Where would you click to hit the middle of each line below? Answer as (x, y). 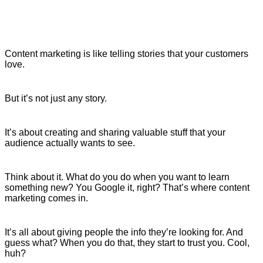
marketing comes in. (46, 198)
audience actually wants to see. (70, 143)
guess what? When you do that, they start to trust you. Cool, (127, 243)
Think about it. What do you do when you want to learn (117, 177)
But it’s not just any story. (56, 98)
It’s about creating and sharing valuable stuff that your (115, 132)
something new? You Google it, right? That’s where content (127, 188)
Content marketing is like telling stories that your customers (127, 54)
